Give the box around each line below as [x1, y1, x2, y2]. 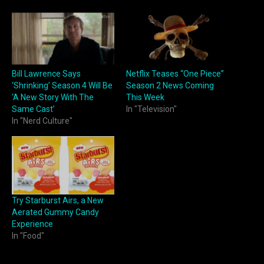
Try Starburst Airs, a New [12, 196, 104, 206]
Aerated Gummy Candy [12, 207, 99, 217]
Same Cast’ [12, 104, 55, 114]
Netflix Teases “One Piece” [126, 69, 224, 79]
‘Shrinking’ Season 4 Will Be [12, 81, 113, 91]
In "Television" [126, 104, 177, 114]
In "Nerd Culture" [12, 116, 72, 126]
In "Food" [12, 231, 44, 241]
